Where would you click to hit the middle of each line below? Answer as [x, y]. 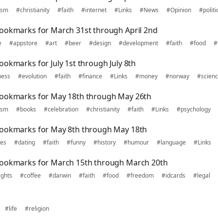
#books [26, 109]
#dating [25, 142]
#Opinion [179, 10]
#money [146, 76]
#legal [202, 175]
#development [138, 43]
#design [100, 43]
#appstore [23, 43]
